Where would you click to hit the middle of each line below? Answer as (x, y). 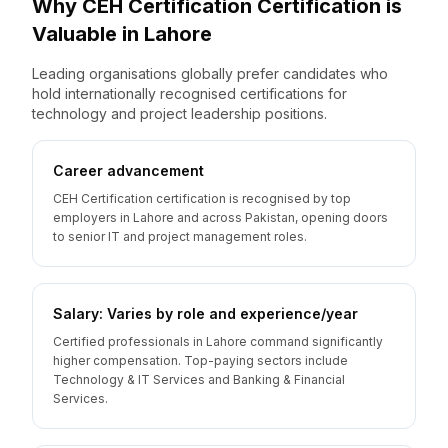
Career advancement (128, 170)
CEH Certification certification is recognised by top (202, 198)
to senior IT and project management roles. (180, 236)
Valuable (77, 34)
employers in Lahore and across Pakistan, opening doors (220, 217)
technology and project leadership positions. (179, 113)
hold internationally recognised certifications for (189, 93)
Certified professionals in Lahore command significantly (218, 341)
